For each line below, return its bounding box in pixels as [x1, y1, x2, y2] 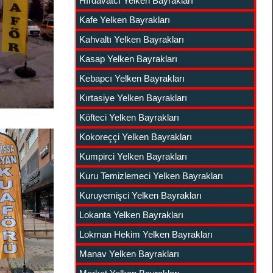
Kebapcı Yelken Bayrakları [79, 73, 185, 83]
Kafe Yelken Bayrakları [79, 15, 170, 25]
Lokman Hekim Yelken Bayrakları [79, 229, 213, 239]
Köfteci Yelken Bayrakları [79, 112, 179, 122]
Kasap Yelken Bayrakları [79, 54, 177, 64]
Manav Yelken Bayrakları [79, 249, 179, 259]
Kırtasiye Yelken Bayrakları [79, 93, 187, 103]
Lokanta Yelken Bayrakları [79, 210, 183, 220]
